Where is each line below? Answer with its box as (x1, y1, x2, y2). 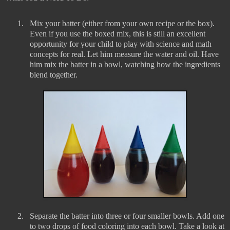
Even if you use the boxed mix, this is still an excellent (30, 29, 205, 39)
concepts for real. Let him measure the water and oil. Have (30, 50, 219, 59)
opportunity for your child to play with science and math (30, 40, 212, 49)
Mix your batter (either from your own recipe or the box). (30, 19, 215, 28)
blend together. (30, 70, 78, 80)
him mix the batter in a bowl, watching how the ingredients (30, 60, 220, 69)
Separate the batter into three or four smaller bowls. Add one (30, 212, 224, 221)
